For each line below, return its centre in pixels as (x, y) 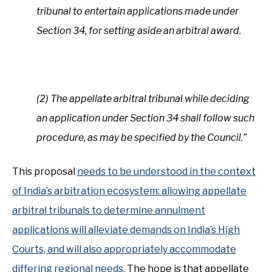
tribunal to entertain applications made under (138, 11)
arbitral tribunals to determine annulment (109, 210)
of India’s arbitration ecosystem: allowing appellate (129, 191)
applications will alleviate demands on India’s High (126, 230)
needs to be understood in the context (166, 172)
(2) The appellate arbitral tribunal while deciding (143, 99)
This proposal (45, 172)
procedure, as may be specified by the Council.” (141, 138)
